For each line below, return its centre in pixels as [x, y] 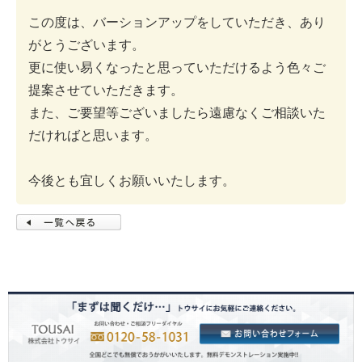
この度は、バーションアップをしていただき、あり [177, 23]
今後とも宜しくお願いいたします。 [132, 181]
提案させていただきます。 [106, 90]
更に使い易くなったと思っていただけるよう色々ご [177, 68]
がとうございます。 [86, 45]
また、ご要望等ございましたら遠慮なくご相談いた [177, 113]
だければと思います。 [93, 136]
